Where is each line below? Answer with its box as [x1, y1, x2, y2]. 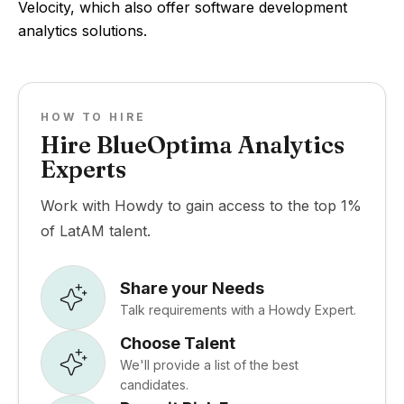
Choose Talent [120, 333, 235, 353]
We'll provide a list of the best [120, 356, 298, 372]
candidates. [120, 376, 188, 392]
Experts [41, 155, 126, 184]
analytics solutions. [18, 22, 147, 40]
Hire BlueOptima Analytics [41, 131, 344, 160]
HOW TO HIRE [41, 110, 146, 124]
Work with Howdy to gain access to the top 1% [41, 197, 362, 215]
